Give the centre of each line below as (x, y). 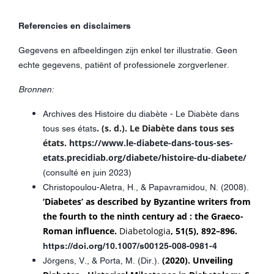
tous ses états (70, 128)
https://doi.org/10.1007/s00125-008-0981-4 (130, 246)
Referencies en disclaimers (75, 25)
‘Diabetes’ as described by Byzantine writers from (147, 201)
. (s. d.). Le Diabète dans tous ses (165, 128)
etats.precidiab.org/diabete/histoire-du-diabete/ (145, 157)
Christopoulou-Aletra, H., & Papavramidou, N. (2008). (146, 187)
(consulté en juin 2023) (87, 172)
